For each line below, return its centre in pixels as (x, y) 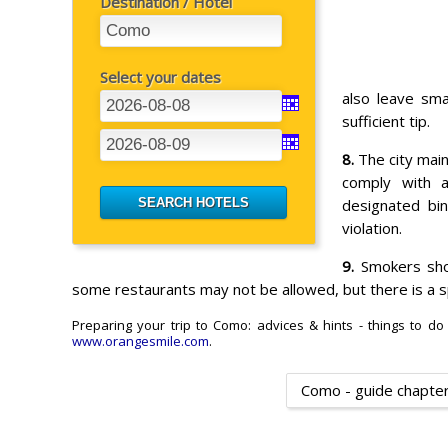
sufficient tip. (386, 120)
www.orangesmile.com (140, 341)
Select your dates (160, 76)
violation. (372, 227)
